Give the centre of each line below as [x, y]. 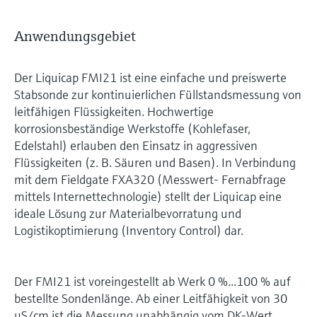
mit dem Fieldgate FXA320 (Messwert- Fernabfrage [150, 179]
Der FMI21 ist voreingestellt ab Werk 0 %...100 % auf [152, 281]
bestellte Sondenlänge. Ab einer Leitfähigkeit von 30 [151, 298]
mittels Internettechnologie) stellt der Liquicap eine [148, 196]
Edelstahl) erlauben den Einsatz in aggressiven [136, 145]
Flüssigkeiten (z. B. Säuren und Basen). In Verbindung [155, 162]
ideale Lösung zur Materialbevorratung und [128, 213]
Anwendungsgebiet [75, 36]
